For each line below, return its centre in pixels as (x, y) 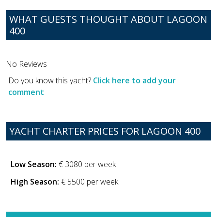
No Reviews (26, 64)
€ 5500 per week (89, 182)
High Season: (35, 182)
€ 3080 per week (86, 164)
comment (26, 92)
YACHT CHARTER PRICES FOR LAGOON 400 (105, 131)
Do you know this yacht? (51, 81)
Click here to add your (134, 81)
